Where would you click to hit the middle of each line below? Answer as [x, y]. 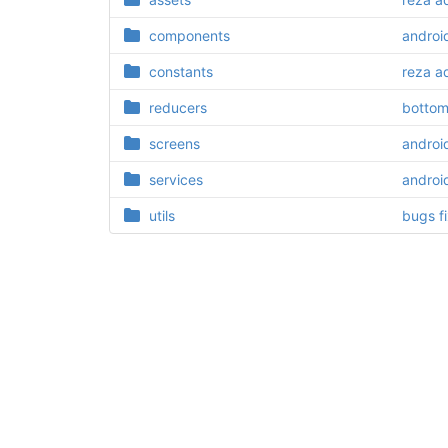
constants [180, 72]
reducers [177, 108]
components [189, 36]
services [175, 180]
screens [174, 144]
